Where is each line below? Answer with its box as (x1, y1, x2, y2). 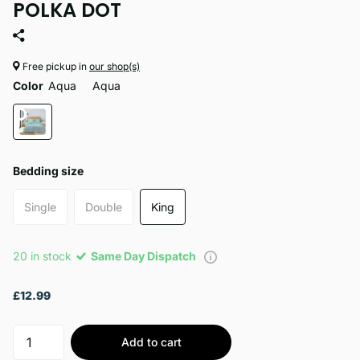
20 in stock (13, 248, 75, 263)
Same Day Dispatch (88, 248, 201, 263)
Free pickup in (20, 60, 89, 73)
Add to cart (121, 334, 182, 349)
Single (24, 199, 56, 214)
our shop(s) (89, 60, 140, 73)
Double (85, 199, 122, 214)
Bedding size (13, 163, 84, 178)
